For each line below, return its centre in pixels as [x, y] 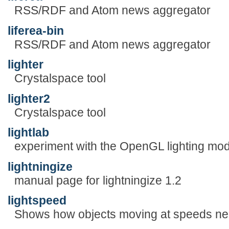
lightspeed [37, 201]
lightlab [28, 133]
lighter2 [29, 98]
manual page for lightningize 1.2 [98, 180]
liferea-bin [36, 30]
